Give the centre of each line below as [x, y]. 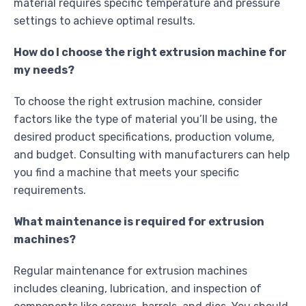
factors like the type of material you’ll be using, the [145, 120]
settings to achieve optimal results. [105, 21]
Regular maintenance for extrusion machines [130, 271]
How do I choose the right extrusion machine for [150, 53]
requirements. [50, 191]
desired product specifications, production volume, [144, 137]
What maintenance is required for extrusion [139, 222]
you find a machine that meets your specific [126, 173]
